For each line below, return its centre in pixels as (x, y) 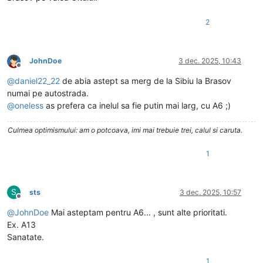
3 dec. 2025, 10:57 (210, 193)
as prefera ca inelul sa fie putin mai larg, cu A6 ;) (137, 106)
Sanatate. (26, 237)
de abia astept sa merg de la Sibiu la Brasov (146, 81)
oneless (29, 106)
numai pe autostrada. (48, 93)
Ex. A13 (21, 225)
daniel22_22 (37, 81)
